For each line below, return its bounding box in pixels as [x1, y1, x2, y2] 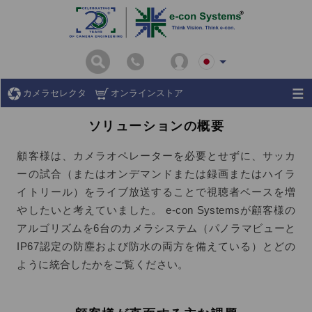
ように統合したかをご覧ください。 [17, 258, 189, 271]
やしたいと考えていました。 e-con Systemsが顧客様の [17, 204, 296, 217]
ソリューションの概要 [88, 119, 225, 134]
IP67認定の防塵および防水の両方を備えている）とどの [17, 240, 296, 253]
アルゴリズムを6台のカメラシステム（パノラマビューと [17, 222, 296, 235]
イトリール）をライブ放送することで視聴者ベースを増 [17, 186, 296, 198]
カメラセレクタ [21, 88, 86, 99]
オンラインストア [109, 88, 183, 99]
